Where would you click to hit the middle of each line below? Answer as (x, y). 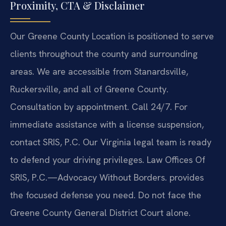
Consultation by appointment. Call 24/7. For (99, 106)
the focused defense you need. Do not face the (106, 195)
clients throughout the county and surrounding (104, 53)
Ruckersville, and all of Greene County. (89, 89)
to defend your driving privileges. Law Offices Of (108, 159)
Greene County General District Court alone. (100, 212)
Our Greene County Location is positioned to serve (112, 36)
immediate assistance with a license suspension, (107, 124)
